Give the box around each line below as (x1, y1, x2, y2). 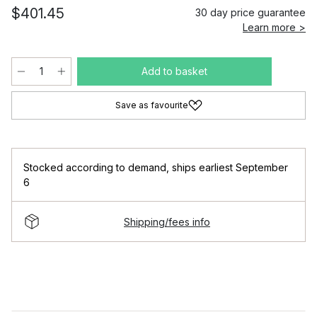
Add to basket (142, 65, 207, 77)
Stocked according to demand (23, 161, 166, 173)
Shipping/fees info (124, 215, 210, 228)
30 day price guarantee (195, 6, 306, 18)
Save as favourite (115, 100, 188, 110)
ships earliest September (172, 161, 288, 173)
